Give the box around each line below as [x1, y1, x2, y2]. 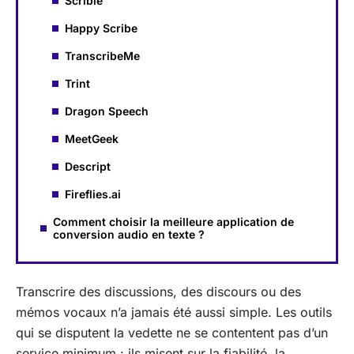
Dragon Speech [65, 104, 149, 118]
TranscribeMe [65, 48, 140, 62]
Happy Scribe [65, 21, 137, 35]
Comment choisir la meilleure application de [53, 214, 294, 228]
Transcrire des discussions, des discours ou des [16, 284, 301, 299]
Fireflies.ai [65, 186, 121, 201]
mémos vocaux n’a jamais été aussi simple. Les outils [16, 304, 332, 320]
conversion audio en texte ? [53, 227, 205, 241]
